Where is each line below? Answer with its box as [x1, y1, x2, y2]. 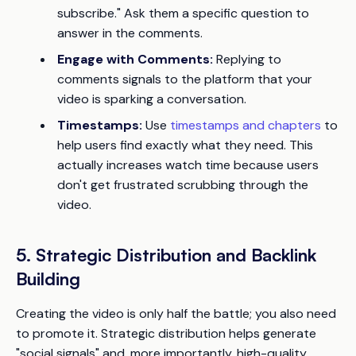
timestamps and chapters [170, 116, 321, 133]
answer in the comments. [57, 24, 203, 41]
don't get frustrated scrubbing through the [57, 176, 308, 193]
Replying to [213, 50, 281, 68]
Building [16, 267, 80, 289]
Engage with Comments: [57, 50, 213, 68]
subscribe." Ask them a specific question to [57, 4, 309, 21]
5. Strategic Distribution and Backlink [16, 243, 316, 265]
